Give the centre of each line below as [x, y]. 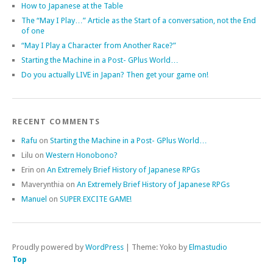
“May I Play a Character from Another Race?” [99, 45]
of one [33, 30]
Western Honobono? [82, 155]
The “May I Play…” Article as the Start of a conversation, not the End [139, 20]
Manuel [34, 199]
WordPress [105, 247]
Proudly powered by [49, 247]
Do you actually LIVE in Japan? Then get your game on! [115, 74]
